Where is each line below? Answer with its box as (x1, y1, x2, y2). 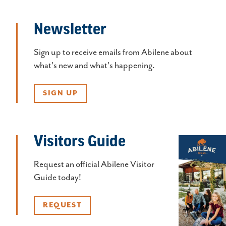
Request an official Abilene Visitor (34, 159, 154, 169)
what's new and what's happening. (34, 60, 155, 71)
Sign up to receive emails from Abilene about (34, 47, 192, 58)
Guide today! (34, 172, 81, 183)
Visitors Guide (34, 134, 126, 150)
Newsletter (34, 22, 106, 38)
